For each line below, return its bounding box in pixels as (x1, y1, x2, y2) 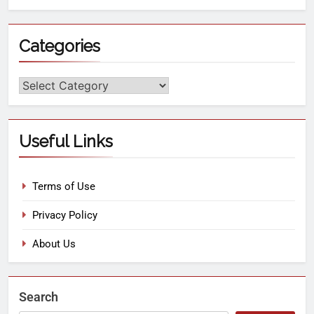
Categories (19, 36, 100, 56)
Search (19, 289, 58, 305)
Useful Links (19, 132, 113, 151)
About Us (32, 238, 76, 251)
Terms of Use (32, 180, 95, 193)
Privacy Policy (32, 209, 97, 222)
